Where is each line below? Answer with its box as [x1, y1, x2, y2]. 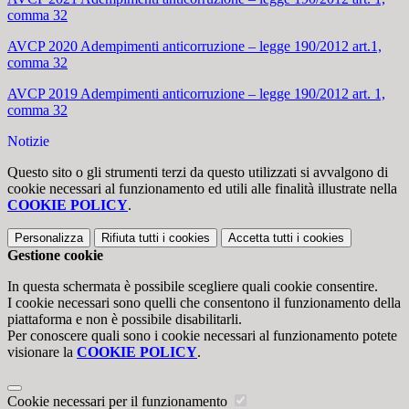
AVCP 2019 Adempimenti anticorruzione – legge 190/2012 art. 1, [7, 86, 385, 102]
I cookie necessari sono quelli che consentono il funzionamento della [7, 295, 401, 311]
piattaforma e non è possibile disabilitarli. [7, 311, 242, 328]
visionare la [7, 344, 77, 361]
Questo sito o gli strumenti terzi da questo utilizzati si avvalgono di [7, 164, 388, 181]
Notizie [7, 133, 49, 150]
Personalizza [15, 231, 83, 246]
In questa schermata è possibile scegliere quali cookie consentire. [7, 278, 378, 295]
